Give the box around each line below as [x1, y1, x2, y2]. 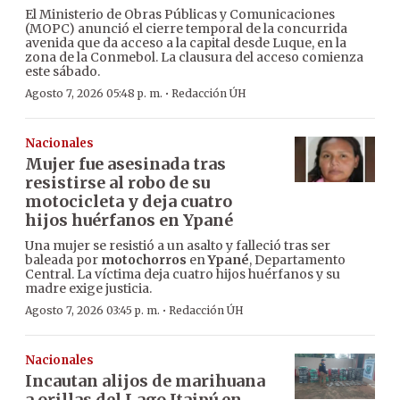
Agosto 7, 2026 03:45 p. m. [25, 304, 160, 318]
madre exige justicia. [25, 280, 152, 297]
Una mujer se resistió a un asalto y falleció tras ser [25, 237, 330, 254]
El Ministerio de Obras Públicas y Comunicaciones [25, 6, 335, 23]
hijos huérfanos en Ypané [25, 210, 233, 231]
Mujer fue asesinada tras [25, 154, 226, 175]
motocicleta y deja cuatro [25, 191, 232, 212]
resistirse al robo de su [25, 172, 210, 194]
